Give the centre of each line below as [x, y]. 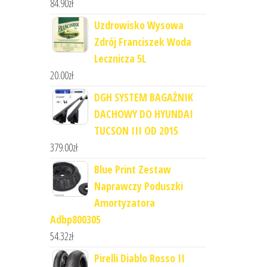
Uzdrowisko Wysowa [139, 25]
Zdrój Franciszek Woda [142, 42]
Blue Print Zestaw [132, 169]
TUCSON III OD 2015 [136, 131]
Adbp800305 [75, 219]
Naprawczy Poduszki [138, 186]
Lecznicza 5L [120, 58]
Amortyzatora [124, 203]
